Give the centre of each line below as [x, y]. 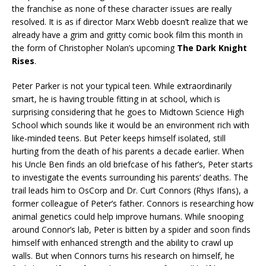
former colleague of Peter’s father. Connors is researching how [133, 204]
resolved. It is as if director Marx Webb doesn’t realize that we [130, 22]
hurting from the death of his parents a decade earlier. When [128, 151]
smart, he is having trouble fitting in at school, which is [116, 99]
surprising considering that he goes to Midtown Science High [128, 112]
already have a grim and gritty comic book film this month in [127, 35]
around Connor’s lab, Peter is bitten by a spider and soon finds [131, 230]
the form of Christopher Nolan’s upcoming [94, 48]
